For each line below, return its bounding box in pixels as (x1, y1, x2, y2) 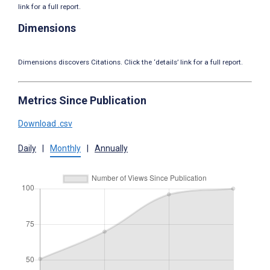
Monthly (50, 143, 81, 153)
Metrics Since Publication (18, 93, 146, 107)
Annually (95, 143, 128, 153)
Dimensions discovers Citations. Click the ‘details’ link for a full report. (18, 57, 243, 66)
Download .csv (18, 118, 72, 128)
